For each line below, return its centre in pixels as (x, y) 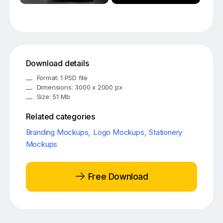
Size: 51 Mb (53, 97)
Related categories (60, 117)
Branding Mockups (57, 132)
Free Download (117, 176)
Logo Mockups (119, 132)
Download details (57, 63)
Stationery (166, 132)
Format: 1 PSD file (62, 78)
